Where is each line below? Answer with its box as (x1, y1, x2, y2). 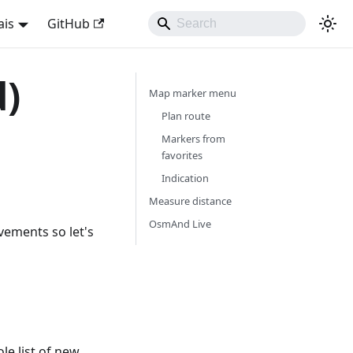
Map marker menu (148, 86, 236, 100)
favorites (161, 148, 203, 162)
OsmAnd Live (148, 217, 211, 231)
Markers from (161, 132, 225, 146)
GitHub (46, 15, 90, 32)
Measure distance (148, 194, 232, 208)
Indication (161, 171, 209, 185)
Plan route (161, 109, 210, 123)
